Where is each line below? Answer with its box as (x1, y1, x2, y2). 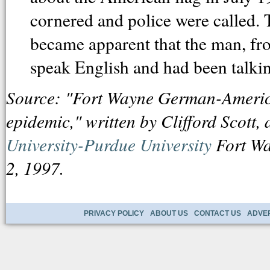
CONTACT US (193, 209, 241, 218)
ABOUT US (149, 209, 188, 218)
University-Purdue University (6, 132, 212, 156)
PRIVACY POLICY (83, 209, 144, 218)
